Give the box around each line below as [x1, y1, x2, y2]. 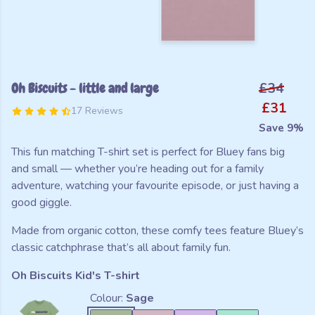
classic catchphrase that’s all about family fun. [11, 240, 231, 255]
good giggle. [11, 195, 72, 210]
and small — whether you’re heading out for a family [11, 161, 264, 176]
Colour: [90, 290, 126, 306]
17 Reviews [70, 104, 123, 117]
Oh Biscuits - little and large [11, 79, 159, 97]
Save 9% [259, 120, 304, 135]
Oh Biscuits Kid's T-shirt [11, 268, 140, 283]
